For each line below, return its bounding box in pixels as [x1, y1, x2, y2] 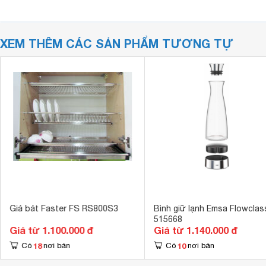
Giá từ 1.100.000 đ [9, 224, 93, 236]
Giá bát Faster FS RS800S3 [9, 204, 118, 213]
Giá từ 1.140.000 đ [153, 224, 237, 236]
